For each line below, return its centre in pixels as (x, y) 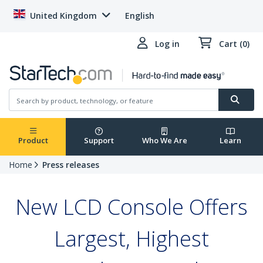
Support (99, 141)
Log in (167, 44)
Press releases (71, 165)
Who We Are (164, 141)
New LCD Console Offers (131, 207)
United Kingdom (63, 16)
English (140, 16)
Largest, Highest (131, 239)
